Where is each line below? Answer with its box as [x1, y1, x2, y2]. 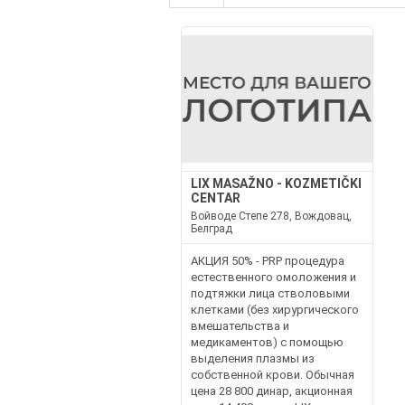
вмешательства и [190, 319, 289, 333]
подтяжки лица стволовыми [190, 287, 350, 300]
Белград [190, 222, 232, 235]
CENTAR [190, 191, 240, 205]
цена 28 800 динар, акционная [190, 384, 353, 398]
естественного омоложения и [190, 270, 356, 284]
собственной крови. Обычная [190, 368, 354, 381]
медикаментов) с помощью [190, 335, 344, 349]
